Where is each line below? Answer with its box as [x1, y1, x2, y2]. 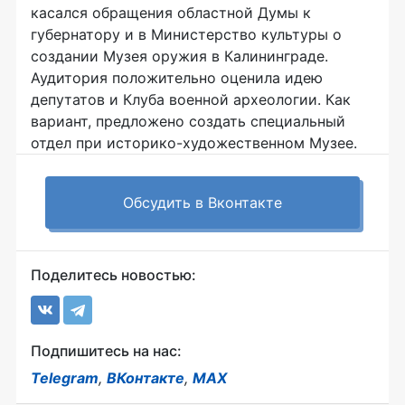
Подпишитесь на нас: [31, 342, 182, 360]
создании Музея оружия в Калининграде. [31, 47, 328, 65]
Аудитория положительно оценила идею [31, 69, 323, 87]
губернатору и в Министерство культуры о [31, 25, 342, 43]
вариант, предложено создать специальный [31, 112, 345, 130]
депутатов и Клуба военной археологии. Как [31, 90, 351, 108]
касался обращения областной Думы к [31, 4, 311, 22]
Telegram [31, 369, 99, 387]
